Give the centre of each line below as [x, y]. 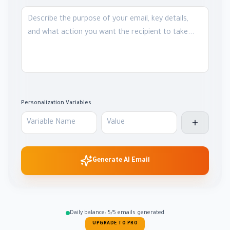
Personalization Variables [56, 103]
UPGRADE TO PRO [115, 224]
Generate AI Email [121, 161]
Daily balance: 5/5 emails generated [117, 213]
